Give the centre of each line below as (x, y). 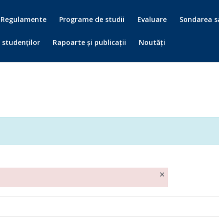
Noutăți (152, 42)
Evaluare (152, 19)
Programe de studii (92, 19)
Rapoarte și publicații (89, 42)
